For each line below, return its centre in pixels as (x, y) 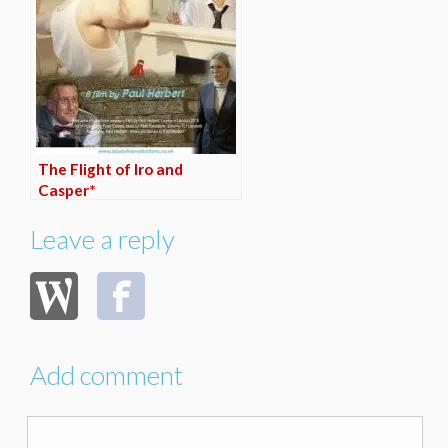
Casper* (67, 190)
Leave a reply (102, 239)
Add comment (106, 375)
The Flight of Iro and (110, 169)
